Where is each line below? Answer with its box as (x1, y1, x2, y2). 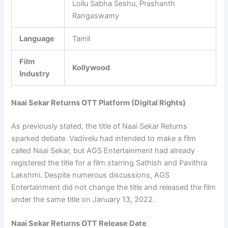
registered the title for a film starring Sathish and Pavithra (11, 158, 208, 168)
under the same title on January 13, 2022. (11, 195, 155, 205)
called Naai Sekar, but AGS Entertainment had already (11, 146, 195, 156)
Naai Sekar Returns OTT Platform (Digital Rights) (11, 98, 186, 108)
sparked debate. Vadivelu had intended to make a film (11, 134, 196, 144)
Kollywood (72, 63, 110, 73)
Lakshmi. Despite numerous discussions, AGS (11, 170, 170, 180)
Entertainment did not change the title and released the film (11, 183, 216, 192)
